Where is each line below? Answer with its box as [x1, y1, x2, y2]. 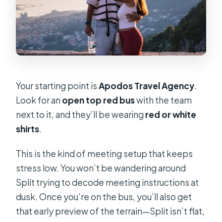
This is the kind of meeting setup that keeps [16, 148, 193, 159]
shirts [16, 123, 40, 134]
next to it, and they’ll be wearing [16, 109, 146, 120]
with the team [135, 94, 192, 106]
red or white [145, 109, 197, 120]
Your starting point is [16, 80, 99, 91]
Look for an [16, 94, 62, 106]
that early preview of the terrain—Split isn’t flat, [16, 205, 205, 217]
